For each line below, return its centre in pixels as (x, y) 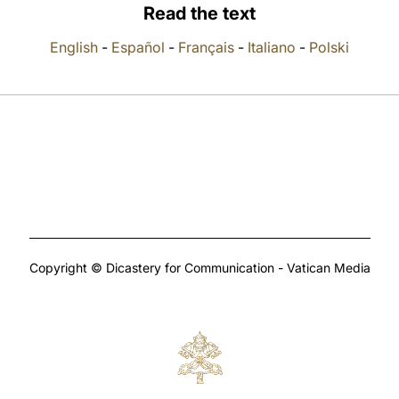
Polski (329, 47)
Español (138, 47)
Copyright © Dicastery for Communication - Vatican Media (199, 268)
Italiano (272, 47)
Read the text (199, 13)
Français (206, 47)
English (74, 47)
